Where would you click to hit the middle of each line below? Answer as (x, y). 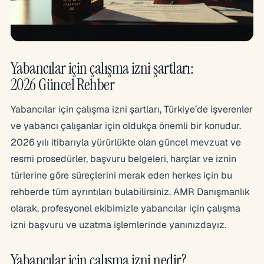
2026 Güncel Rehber (63, 84)
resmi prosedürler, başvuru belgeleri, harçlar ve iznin (123, 159)
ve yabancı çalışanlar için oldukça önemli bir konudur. (126, 126)
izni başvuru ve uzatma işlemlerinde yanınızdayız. (118, 225)
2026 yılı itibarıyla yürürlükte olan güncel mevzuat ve (126, 142)
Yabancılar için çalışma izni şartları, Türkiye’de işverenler (132, 109)
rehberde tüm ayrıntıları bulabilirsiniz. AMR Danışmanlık (130, 192)
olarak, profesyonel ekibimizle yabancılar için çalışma (126, 208)
